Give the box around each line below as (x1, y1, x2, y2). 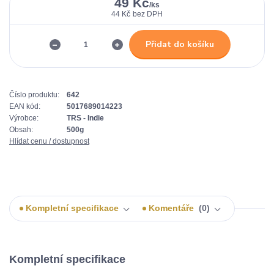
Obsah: (9, 125, 33, 135)
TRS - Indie (67, 114, 104, 123)
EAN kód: (9, 102, 40, 111)
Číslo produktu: (9, 91, 59, 100)
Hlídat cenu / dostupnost (9, 137, 89, 146)
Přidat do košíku (145, 38, 214, 50)
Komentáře (149, 203, 196, 213)
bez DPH (132, 9, 163, 18)
